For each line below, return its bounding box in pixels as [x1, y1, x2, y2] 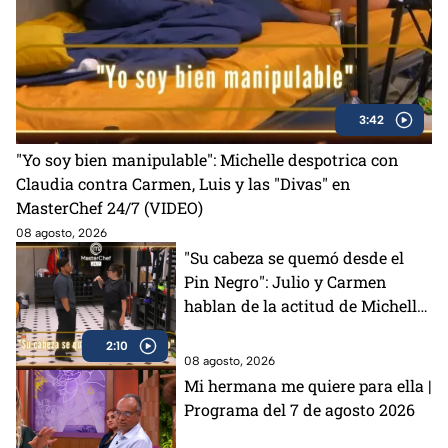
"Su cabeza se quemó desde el [184, 246, 404, 268]
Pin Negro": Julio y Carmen [184, 270, 387, 292]
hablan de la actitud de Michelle [184, 294, 425, 316]
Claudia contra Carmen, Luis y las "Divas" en [16, 172, 351, 194]
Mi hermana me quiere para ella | [184, 374, 432, 396]
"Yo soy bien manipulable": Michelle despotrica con [16, 148, 399, 170]
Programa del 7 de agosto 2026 [184, 398, 415, 420]
